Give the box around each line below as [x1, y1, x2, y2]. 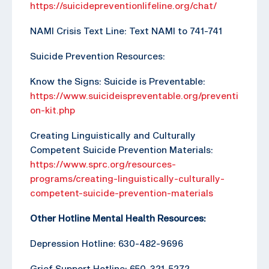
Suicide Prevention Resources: [30, 50, 165, 61]
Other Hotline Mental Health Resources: [30, 212, 208, 223]
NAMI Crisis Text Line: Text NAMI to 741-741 [30, 25, 222, 36]
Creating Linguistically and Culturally [30, 129, 196, 141]
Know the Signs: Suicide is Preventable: [30, 75, 205, 86]
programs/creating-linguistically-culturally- [30, 172, 225, 184]
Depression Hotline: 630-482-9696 [30, 237, 183, 249]
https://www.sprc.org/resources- [30, 158, 176, 169]
